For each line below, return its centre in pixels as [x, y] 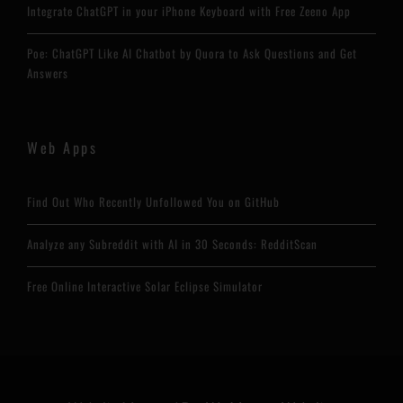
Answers [48, 73]
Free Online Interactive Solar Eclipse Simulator [145, 286]
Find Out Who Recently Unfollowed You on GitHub [153, 201]
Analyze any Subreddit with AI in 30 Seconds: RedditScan [172, 244]
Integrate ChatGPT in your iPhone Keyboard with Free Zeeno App [189, 11]
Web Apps [62, 148]
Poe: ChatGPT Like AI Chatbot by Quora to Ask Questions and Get [192, 53]
